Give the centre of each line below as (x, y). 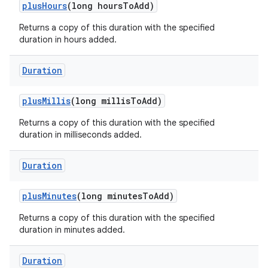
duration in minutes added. (72, 230)
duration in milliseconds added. (80, 135)
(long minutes (109, 196)
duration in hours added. (68, 39)
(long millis (100, 101)
